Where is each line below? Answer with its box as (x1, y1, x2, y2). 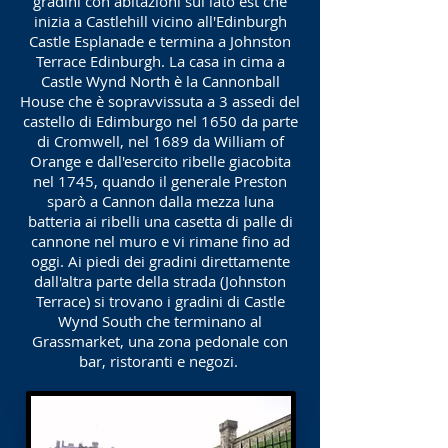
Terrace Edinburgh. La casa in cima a (35, 51, 285, 71)
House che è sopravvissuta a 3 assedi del (20, 91, 300, 111)
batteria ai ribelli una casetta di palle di (27, 211, 293, 231)
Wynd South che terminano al (58, 311, 262, 331)
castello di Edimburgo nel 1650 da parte (22, 111, 298, 131)
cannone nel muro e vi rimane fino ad (30, 231, 290, 251)
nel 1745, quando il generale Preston (33, 171, 287, 191)
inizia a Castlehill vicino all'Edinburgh (33, 11, 287, 31)
